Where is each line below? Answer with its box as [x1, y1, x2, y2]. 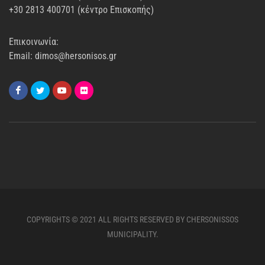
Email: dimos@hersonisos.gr [9, 50, 117, 62]
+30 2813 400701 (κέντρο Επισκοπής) [9, 4, 154, 15]
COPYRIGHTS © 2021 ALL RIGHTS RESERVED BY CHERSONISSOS [27, 215, 238, 224]
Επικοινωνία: [9, 36, 59, 47]
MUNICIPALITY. [106, 230, 159, 239]
